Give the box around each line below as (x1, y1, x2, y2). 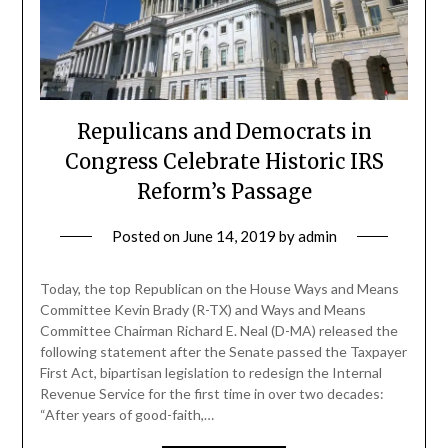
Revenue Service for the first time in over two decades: (39, 385, 384, 403)
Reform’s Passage (136, 179, 312, 205)
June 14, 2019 (182, 227, 276, 246)
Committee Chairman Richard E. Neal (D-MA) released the (39, 322, 398, 340)
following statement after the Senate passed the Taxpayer (39, 343, 407, 361)
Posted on (111, 227, 183, 246)
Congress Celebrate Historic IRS (64, 149, 384, 175)
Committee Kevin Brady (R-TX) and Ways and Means (39, 301, 366, 319)
